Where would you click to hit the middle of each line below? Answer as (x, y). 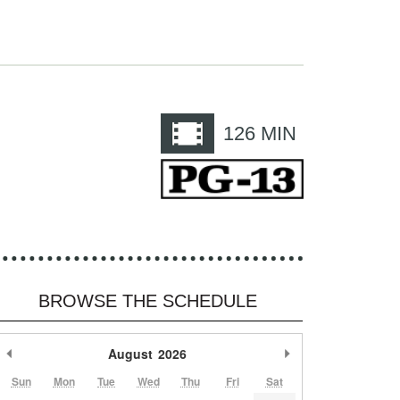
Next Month (328, 354)
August (131, 354)
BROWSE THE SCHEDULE (147, 301)
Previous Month (62, 354)
